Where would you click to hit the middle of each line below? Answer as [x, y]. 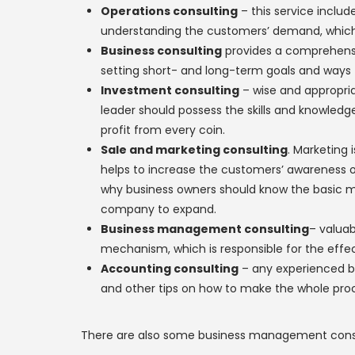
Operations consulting [169, 11]
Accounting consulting [170, 269]
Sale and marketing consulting [194, 150]
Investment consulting [170, 90]
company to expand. [158, 209]
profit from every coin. [163, 130]
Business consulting [161, 51]
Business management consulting [205, 229]
